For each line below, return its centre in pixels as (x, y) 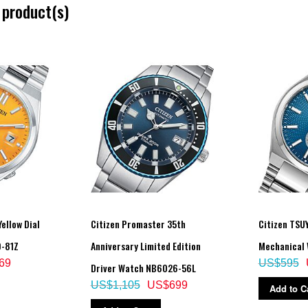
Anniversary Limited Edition (145, 245)
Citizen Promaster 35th (138, 223)
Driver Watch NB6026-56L (143, 267)
